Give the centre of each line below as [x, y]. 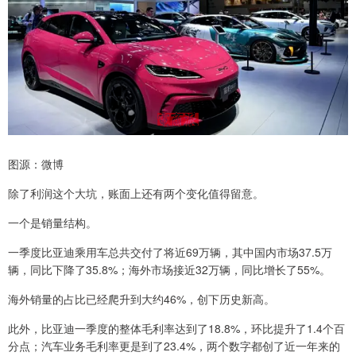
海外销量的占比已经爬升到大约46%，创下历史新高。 [141, 299]
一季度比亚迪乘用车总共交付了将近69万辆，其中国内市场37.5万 [170, 252]
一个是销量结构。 [52, 223]
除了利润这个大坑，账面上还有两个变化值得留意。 [136, 193]
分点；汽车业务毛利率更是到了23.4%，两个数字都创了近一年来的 [174, 346]
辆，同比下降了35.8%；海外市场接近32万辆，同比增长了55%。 [169, 270]
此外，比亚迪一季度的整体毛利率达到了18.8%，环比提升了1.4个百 [176, 329]
